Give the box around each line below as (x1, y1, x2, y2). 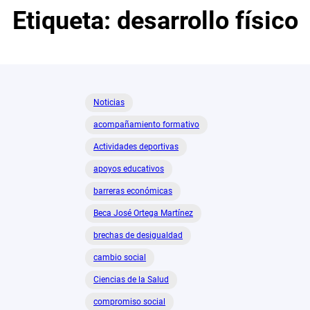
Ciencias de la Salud (93, 275, 170, 285)
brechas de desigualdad (93, 230, 183, 241)
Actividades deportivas (93, 142, 179, 152)
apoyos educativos (93, 164, 165, 174)
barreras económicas (93, 186, 173, 197)
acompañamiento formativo (93, 120, 200, 130)
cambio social (93, 253, 147, 263)
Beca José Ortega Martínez (93, 208, 194, 219)
